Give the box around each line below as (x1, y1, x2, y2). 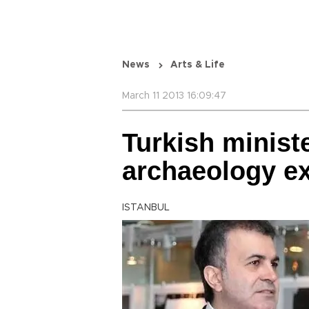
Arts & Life (170, 60, 225, 70)
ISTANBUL (122, 203, 170, 212)
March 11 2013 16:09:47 (122, 91, 226, 101)
